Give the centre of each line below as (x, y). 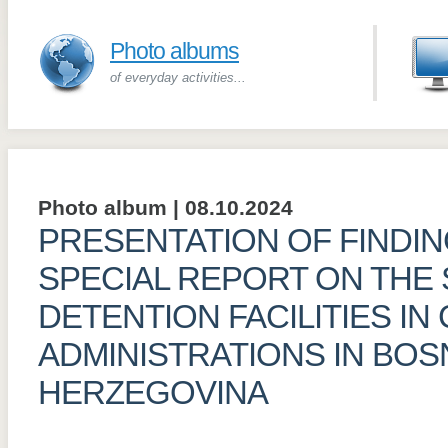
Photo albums (174, 51)
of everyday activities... (178, 77)
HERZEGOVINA (153, 392)
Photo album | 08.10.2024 (165, 208)
